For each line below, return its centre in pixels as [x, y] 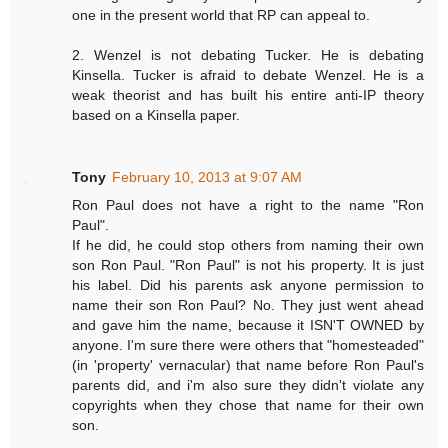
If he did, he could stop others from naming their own [248, 244]
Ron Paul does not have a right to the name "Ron [248, 204]
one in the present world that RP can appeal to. [221, 14]
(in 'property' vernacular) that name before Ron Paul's [248, 364]
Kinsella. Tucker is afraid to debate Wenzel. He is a [248, 74]
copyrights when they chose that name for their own [248, 404]
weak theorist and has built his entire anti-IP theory [248, 94]
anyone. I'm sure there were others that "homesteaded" [248, 344]
